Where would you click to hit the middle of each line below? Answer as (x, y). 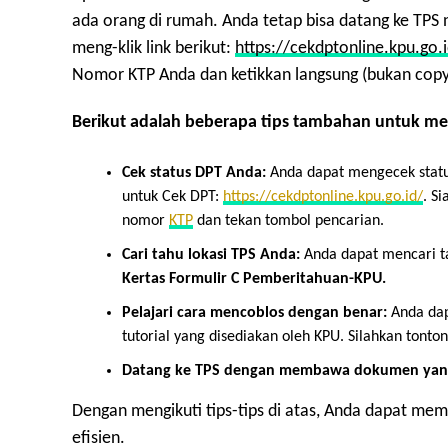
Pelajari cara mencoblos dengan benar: (254, 313)
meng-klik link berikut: (153, 49)
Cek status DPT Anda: (194, 173)
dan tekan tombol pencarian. (288, 221)
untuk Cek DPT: (172, 197)
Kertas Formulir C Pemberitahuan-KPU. (254, 279)
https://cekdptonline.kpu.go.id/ (323, 197)
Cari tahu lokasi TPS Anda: (211, 255)
